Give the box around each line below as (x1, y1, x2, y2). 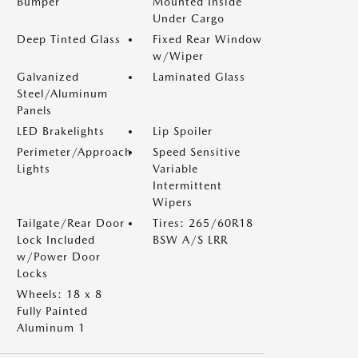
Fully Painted (17, 304, 88, 317)
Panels (17, 104, 52, 117)
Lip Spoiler (153, 125, 213, 137)
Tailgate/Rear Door (17, 217, 125, 229)
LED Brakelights (17, 125, 105, 137)
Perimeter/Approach (17, 145, 132, 158)
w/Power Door (17, 250, 101, 263)
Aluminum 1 (17, 321, 86, 334)
